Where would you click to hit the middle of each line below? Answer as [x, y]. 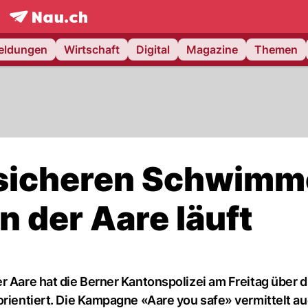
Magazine [212, 49]
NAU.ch [82, 31]
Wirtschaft [92, 49]
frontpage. [36, 31]
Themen [276, 49]
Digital [153, 49]
